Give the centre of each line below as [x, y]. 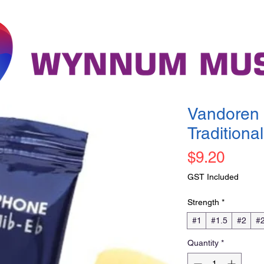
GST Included [213, 176]
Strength [203, 202]
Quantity [203, 242]
